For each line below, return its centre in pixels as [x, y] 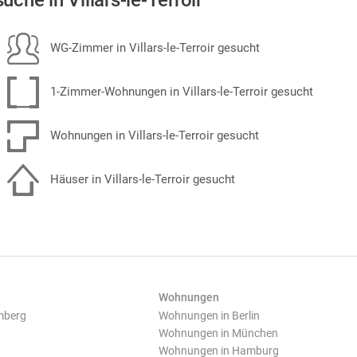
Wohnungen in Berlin [209, 316]
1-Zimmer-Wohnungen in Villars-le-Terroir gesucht [180, 91]
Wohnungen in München [218, 333]
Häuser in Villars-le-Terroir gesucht [141, 179]
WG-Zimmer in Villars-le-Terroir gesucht [153, 47]
